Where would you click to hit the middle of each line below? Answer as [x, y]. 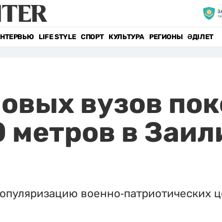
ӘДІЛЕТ [200, 37]
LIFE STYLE [57, 37]
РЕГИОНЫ [166, 37]
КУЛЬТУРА [126, 37]
